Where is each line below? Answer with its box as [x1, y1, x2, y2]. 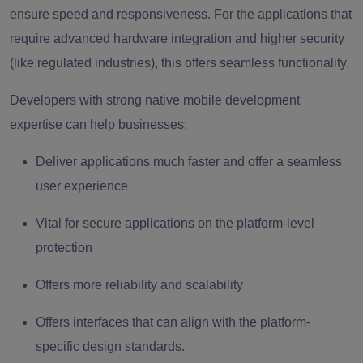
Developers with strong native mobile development [10, 93, 300, 108]
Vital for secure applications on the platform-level [36, 216, 314, 231]
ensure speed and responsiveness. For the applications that [10, 7, 352, 22]
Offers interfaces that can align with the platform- [36, 315, 310, 330]
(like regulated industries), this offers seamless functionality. [10, 56, 349, 70]
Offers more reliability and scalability [36, 278, 243, 293]
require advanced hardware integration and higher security [10, 32, 344, 46]
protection [36, 241, 92, 255]
